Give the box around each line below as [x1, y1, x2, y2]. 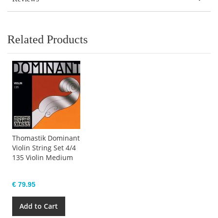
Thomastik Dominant [12, 133, 80, 143]
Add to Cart [19, 201, 58, 211]
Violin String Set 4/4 [12, 143, 76, 152]
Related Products [7, 33, 88, 46]
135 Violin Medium [12, 152, 73, 162]
